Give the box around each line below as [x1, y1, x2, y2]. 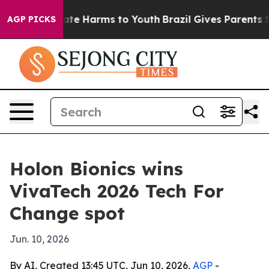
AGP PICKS [7, 14, 56, 25]
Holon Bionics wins [10, 157, 183, 180]
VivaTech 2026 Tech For [10, 180, 224, 202]
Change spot [10, 202, 125, 225]
